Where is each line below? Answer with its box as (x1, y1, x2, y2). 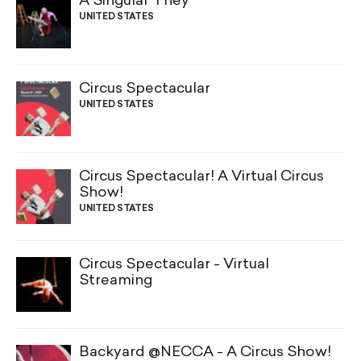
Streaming (79, 273, 152, 289)
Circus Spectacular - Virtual (79, 257, 269, 273)
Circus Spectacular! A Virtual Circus (79, 169, 324, 185)
